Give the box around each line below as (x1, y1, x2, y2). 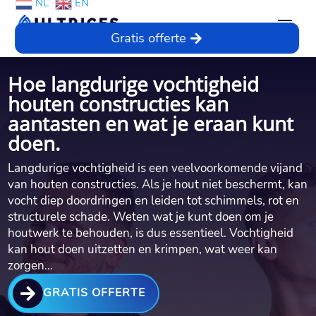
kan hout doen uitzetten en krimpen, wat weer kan (8, 241, 278, 257)
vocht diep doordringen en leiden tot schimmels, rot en (8, 192, 300, 209)
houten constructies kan (8, 90, 229, 117)
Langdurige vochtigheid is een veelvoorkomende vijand (8, 159, 303, 176)
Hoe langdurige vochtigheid (8, 70, 260, 97)
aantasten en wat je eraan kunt (8, 109, 294, 137)
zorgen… (8, 257, 54, 274)
